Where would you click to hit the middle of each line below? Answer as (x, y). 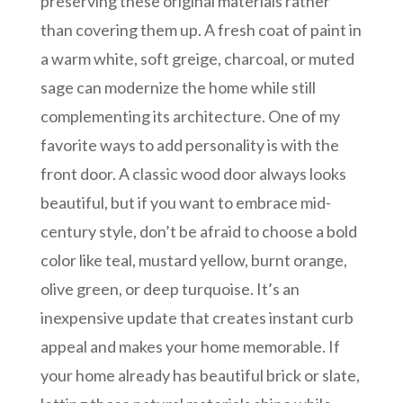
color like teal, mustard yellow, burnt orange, (193, 260)
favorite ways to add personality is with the (189, 144)
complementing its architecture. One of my (190, 116)
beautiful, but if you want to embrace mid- (185, 202)
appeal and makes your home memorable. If (190, 346)
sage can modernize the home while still (178, 87)
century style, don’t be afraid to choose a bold (198, 231)
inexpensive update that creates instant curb (197, 317)
